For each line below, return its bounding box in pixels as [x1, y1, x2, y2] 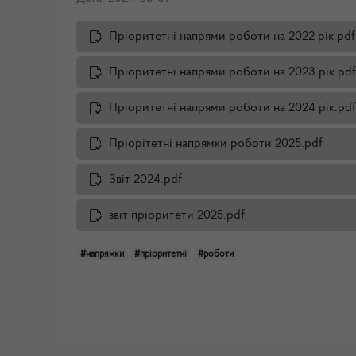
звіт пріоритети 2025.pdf [109, 209, 245, 222]
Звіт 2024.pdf [109, 173, 182, 187]
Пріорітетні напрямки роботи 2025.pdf [109, 137, 323, 151]
